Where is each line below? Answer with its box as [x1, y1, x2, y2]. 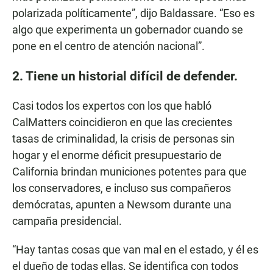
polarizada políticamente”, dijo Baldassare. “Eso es [12, 7, 255, 20]
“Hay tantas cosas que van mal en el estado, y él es [12, 243, 258, 257]
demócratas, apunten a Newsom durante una [12, 198, 232, 211]
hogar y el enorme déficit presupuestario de [12, 149, 222, 162]
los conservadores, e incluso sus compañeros [12, 182, 231, 195]
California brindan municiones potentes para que [12, 165, 247, 179]
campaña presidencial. [12, 214, 122, 228]
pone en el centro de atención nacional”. [12, 40, 205, 53]
